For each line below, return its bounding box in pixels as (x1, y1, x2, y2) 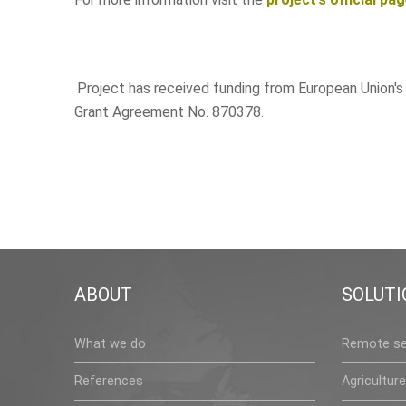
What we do (74, 335, 146, 352)
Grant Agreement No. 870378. (74, 103, 264, 121)
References (74, 372, 143, 389)
